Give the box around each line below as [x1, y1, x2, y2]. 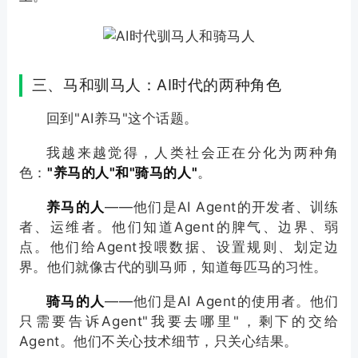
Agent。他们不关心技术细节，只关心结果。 [18, 333, 298, 350]
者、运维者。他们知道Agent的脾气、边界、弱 [18, 219, 340, 236]
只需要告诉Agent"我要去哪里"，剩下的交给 [18, 313, 340, 330]
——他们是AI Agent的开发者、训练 [105, 199, 340, 216]
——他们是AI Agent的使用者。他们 [105, 293, 340, 310]
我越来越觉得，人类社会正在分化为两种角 [46, 145, 340, 161]
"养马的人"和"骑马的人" [47, 165, 198, 181]
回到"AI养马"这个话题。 [46, 110, 199, 127]
